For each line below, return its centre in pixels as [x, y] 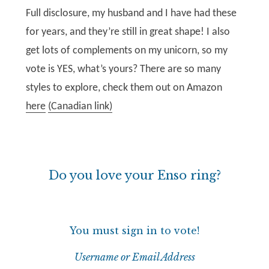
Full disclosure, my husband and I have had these [131, 14]
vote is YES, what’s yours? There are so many [123, 70]
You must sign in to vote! [134, 231]
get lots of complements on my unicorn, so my [127, 51]
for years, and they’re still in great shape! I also [128, 32]
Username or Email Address [134, 257]
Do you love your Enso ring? [134, 176]
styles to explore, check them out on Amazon [124, 88]
